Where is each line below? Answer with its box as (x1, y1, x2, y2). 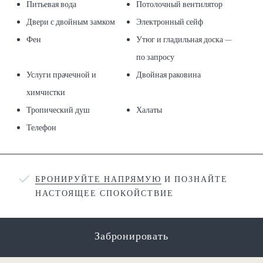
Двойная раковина (136, 69, 201, 80)
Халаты (136, 104, 162, 116)
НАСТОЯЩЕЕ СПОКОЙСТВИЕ (35, 188, 174, 199)
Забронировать (95, 229, 168, 243)
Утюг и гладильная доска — (136, 34, 232, 45)
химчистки (26, 87, 65, 98)
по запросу (136, 52, 174, 63)
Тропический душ (26, 104, 90, 116)
